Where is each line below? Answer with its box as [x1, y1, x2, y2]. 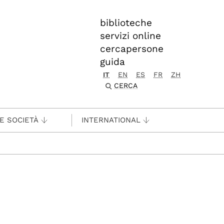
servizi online [100, 30, 161, 41]
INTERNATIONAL [81, 115, 140, 124]
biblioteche [100, 17, 152, 28]
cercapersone [100, 43, 163, 54]
